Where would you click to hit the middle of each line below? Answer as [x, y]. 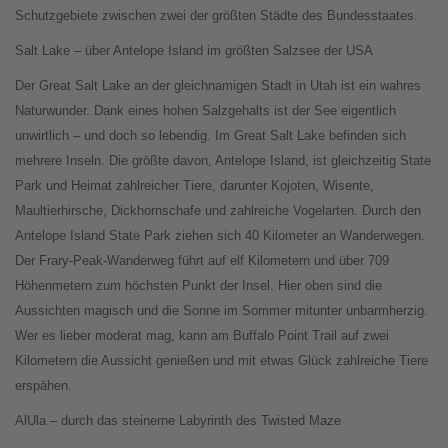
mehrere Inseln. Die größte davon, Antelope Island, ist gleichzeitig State [223, 161]
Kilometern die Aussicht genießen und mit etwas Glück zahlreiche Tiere [221, 361]
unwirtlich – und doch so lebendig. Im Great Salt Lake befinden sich [210, 136]
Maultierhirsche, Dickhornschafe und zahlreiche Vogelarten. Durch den [218, 211]
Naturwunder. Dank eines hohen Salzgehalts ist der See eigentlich [205, 111]
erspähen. [43, 386]
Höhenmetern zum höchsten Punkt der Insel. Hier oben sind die [198, 286]
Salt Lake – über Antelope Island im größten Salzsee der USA [194, 51]
